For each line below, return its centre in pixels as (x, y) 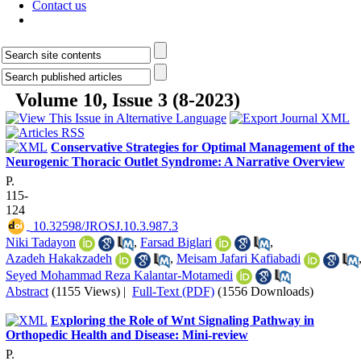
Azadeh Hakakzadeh (59, 259)
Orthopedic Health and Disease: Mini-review (127, 334)
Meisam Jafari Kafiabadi (239, 259)
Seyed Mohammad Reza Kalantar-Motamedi (119, 275)
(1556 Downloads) (266, 291)
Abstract (27, 291)
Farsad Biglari (176, 242)
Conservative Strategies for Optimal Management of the (203, 147)
